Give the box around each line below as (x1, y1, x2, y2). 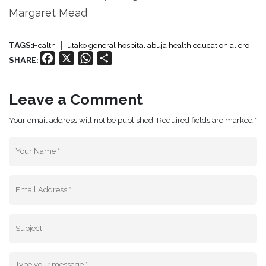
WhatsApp (93, 52, 140, 64)
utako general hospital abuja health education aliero (67, 40, 249, 50)
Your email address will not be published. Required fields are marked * (9, 115, 257, 125)
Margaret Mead (9, 6, 87, 19)
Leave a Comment (9, 90, 142, 108)
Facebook (55, 52, 99, 64)
